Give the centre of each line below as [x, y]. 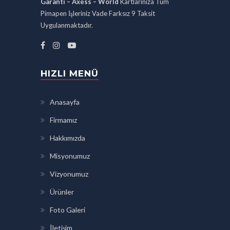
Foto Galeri [68, 209]
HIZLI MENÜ [70, 73]
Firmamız [63, 120]
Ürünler [62, 191]
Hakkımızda [68, 138]
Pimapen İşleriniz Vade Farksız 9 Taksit [98, 13]
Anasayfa [65, 102]
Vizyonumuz [69, 174]
